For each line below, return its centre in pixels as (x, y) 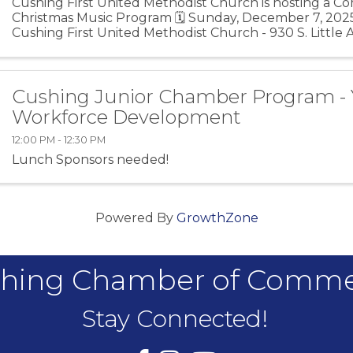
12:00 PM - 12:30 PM (59, 139)
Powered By (136, 217)
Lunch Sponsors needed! (91, 159)
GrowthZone (217, 217)
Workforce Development (127, 117)
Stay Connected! (175, 318)
